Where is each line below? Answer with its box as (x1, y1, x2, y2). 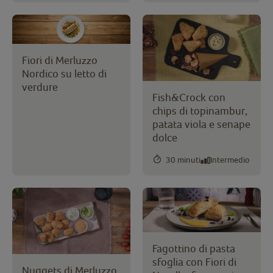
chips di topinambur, (152, 104, 247, 117)
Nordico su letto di (22, 67, 107, 80)
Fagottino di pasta (152, 242, 235, 255)
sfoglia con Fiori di (152, 255, 236, 269)
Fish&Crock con (152, 90, 225, 104)
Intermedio (210, 155, 250, 165)
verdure (22, 80, 58, 94)
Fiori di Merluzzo (22, 54, 97, 67)
